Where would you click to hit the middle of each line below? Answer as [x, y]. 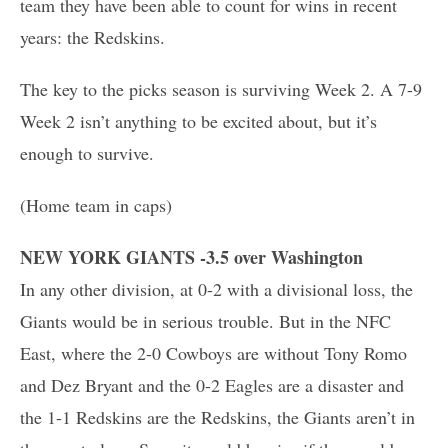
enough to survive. [87, 152]
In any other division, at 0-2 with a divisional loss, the [216, 288]
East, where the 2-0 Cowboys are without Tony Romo [213, 352]
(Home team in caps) [96, 204]
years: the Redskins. [92, 36]
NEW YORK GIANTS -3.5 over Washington [191, 256]
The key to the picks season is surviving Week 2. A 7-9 [221, 88]
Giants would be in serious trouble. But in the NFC [205, 320]
